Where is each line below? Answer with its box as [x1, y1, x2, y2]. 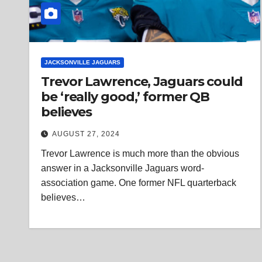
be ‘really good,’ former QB [41, 89, 210, 105]
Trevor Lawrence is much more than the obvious [41, 149, 239, 158]
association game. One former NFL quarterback [41, 178, 236, 188]
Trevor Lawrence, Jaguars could [41, 74, 243, 89]
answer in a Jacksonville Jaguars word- [41, 163, 204, 173]
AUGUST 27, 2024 [52, 130, 120, 138]
